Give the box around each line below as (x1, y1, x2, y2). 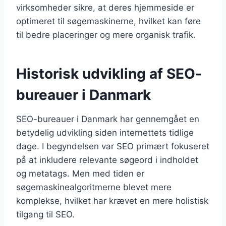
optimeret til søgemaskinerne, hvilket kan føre (16, 16, 201, 26)
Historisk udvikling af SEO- (16, 65, 202, 82)
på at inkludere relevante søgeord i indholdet (16, 154, 198, 165)
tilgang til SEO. (16, 209, 75, 219)
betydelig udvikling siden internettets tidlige (16, 127, 194, 138)
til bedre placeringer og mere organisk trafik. (16, 29, 196, 40)
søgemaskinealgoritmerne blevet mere (16, 182, 172, 192)
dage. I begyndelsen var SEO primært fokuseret (16, 141, 209, 151)
